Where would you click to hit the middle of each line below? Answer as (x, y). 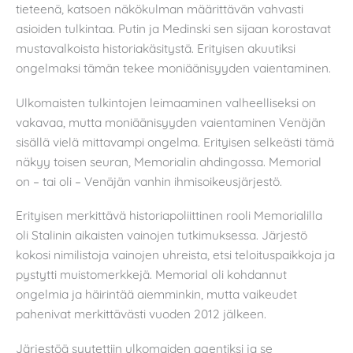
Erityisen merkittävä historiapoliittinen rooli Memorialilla (169, 216)
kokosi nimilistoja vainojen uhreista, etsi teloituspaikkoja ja (175, 255)
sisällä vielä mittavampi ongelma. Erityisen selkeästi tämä (175, 141)
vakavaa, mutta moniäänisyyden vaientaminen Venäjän (171, 122)
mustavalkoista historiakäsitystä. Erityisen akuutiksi (156, 48)
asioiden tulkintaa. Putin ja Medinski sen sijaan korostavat (173, 29)
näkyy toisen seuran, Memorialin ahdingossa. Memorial (169, 161)
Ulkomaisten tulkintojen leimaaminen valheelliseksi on (166, 102)
